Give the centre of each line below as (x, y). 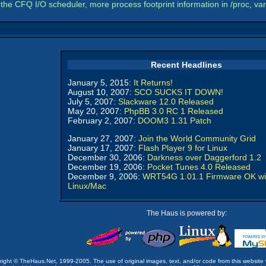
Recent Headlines (186, 65)
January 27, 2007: (103, 138)
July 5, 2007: (93, 102)
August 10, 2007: (101, 92)
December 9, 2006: (105, 176)
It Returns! (153, 83)
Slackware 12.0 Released (166, 102)
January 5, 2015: (101, 83)
